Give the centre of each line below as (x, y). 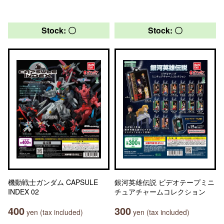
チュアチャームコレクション (160, 191)
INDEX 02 (23, 191)
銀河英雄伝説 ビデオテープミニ (164, 182)
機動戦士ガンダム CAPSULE (53, 182)
